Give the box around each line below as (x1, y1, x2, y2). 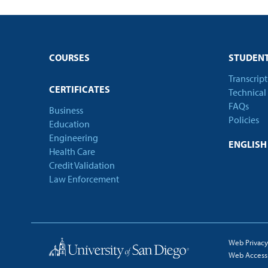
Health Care (49, 145, 95, 157)
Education (49, 118, 90, 130)
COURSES (49, 51, 90, 63)
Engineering (49, 132, 98, 144)
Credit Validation (49, 159, 115, 171)
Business (49, 104, 83, 116)
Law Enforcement (49, 173, 119, 185)
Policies (228, 114, 259, 126)
